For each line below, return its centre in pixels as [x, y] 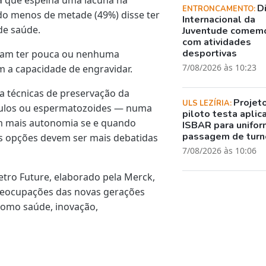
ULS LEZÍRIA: [208, 103]
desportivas [210, 53]
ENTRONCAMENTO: [220, 9]
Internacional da [219, 19]
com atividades [217, 42]
